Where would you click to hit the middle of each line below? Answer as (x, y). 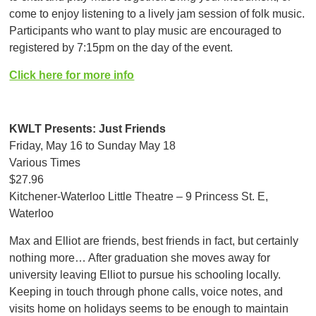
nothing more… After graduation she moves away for (140, 257)
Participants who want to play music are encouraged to (146, 31)
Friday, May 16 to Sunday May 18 (93, 146)
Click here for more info (72, 75)
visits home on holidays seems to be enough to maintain (149, 308)
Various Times (45, 163)
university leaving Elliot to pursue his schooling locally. (145, 274)
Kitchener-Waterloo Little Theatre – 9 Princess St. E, (139, 197)
